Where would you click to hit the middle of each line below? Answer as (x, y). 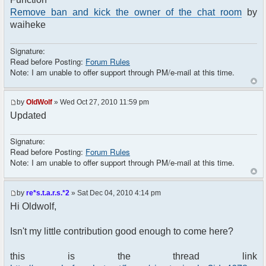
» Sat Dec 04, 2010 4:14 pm (115, 193)
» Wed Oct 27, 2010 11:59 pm (101, 102)
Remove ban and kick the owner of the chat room (126, 12)
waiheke (28, 25)
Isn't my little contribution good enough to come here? (122, 231)
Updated (28, 115)
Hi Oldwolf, (33, 206)
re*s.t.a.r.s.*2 (48, 193)
